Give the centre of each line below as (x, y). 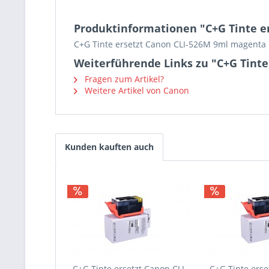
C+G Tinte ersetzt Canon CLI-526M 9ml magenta (170, 44)
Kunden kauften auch (109, 147)
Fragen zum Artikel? (123, 79)
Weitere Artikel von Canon (136, 90)
